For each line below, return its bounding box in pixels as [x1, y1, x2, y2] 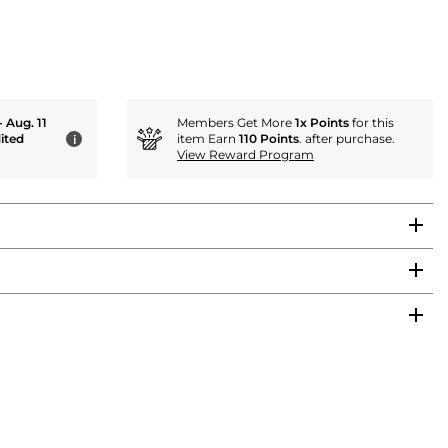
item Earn [177, 130, 239, 146]
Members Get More [177, 114, 295, 130]
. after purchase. [299, 130, 395, 146]
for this [349, 114, 394, 130]
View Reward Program [177, 146, 314, 162]
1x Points [295, 114, 349, 130]
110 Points [239, 130, 299, 146]
